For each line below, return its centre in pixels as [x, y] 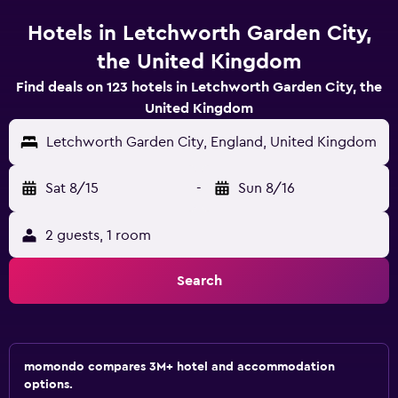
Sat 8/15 [72, 188]
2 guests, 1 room [98, 235]
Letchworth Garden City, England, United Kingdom [211, 142]
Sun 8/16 [267, 188]
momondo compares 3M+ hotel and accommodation [179, 367]
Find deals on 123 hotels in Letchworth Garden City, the [199, 87]
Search [199, 281]
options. [48, 385]
